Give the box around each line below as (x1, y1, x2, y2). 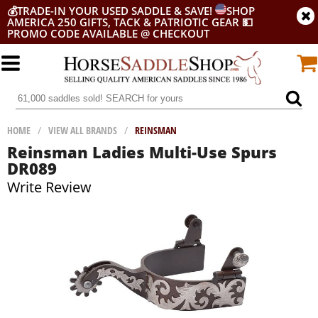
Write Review (7, 177, 92, 197)
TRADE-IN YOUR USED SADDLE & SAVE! (17, 4, 215, 18)
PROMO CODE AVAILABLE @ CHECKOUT (7, 26, 209, 40)
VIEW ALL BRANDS (48, 124, 117, 137)
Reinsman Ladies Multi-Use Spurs (7, 141, 277, 163)
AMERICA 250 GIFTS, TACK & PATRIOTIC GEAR (7, 15, 239, 29)
